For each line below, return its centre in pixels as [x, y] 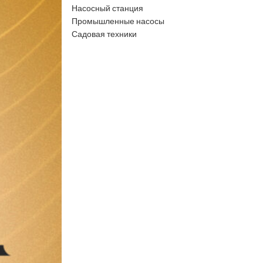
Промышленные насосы [118, 21]
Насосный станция [107, 8]
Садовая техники [104, 34]
